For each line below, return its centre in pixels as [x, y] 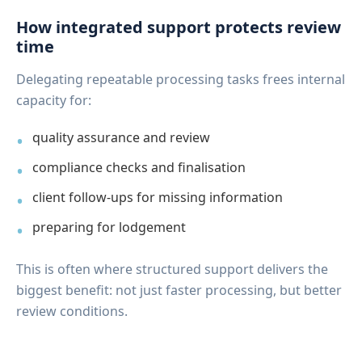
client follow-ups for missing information [158, 197]
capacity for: [54, 100]
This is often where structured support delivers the [172, 269]
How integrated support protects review [179, 27]
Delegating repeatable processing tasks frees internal [181, 79]
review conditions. [72, 311]
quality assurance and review [121, 137]
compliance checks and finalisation [139, 167]
